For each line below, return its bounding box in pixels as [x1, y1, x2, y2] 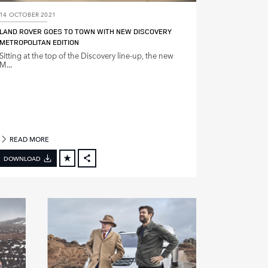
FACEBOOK [95, 167, 129, 177]
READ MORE [8, 133, 50, 144]
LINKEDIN [95, 199, 124, 209]
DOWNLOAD [4, 153, 41, 163]
